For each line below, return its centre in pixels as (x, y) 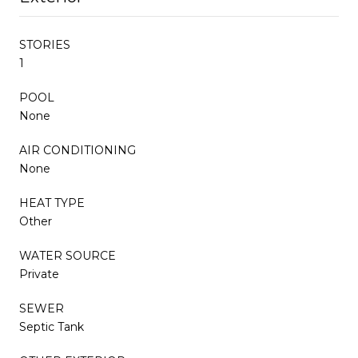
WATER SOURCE (68, 255)
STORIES (45, 44)
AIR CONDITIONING (78, 150)
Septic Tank (52, 326)
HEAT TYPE (52, 203)
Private (39, 274)
